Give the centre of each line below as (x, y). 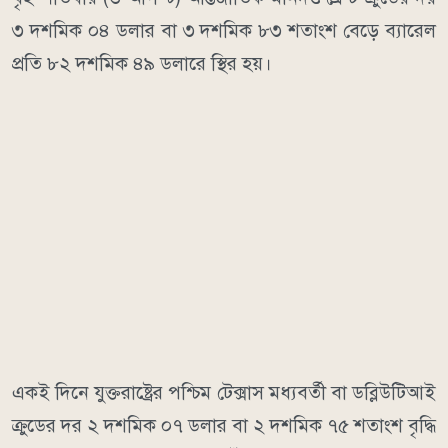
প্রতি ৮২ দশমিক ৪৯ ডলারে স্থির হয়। (142, 64)
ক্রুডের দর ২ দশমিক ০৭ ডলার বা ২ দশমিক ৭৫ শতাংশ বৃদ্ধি (224, 426)
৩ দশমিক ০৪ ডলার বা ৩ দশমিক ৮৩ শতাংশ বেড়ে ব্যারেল (224, 31)
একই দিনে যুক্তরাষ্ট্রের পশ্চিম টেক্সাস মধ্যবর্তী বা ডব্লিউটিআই (224, 393)
